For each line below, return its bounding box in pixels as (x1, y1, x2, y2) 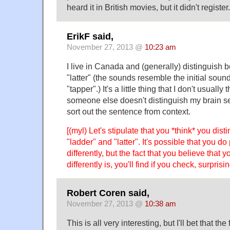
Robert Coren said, (67, 188, 149, 199)
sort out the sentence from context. (67, 106, 190, 116)
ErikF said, (67, 31, 113, 42)
